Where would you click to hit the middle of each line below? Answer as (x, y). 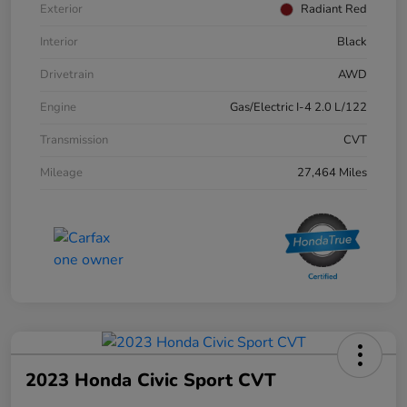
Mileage (61, 173)
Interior (59, 42)
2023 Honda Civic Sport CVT (151, 381)
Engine (58, 108)
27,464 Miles (332, 173)
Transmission (74, 140)
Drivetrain (67, 75)
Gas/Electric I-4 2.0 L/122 (298, 108)
